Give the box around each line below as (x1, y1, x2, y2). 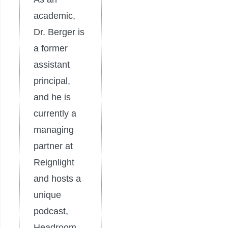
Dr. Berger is (34, 26, 84, 37)
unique (34, 189, 61, 200)
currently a (34, 108, 76, 119)
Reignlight (34, 157, 74, 167)
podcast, (34, 206, 68, 216)
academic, (34, 10, 75, 21)
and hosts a (34, 173, 81, 184)
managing (34, 124, 74, 135)
